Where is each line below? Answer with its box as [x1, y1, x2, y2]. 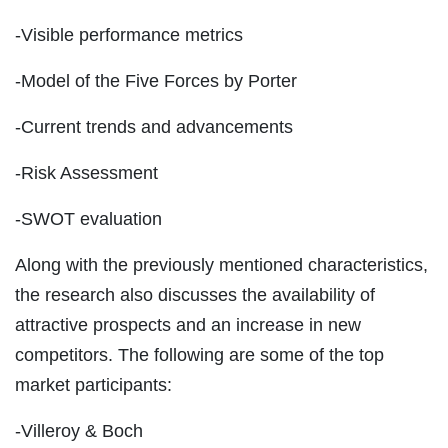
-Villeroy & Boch [15, 421, 143, 442]
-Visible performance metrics [15, 25, 243, 46]
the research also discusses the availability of [15, 285, 375, 306]
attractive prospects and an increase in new [15, 315, 361, 336]
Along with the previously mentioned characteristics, [15, 255, 428, 276]
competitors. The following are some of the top [15, 345, 384, 366]
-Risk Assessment [15, 163, 158, 184]
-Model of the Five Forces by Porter [15, 71, 297, 92]
